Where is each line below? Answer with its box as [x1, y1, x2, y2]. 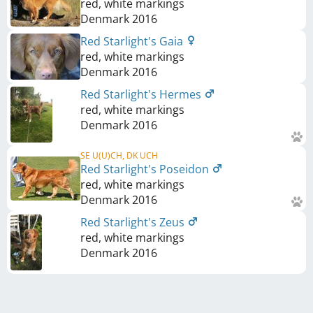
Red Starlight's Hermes [80, 87, 204, 103]
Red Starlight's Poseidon [80, 161, 212, 177]
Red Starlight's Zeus [80, 214, 187, 231]
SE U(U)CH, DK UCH [80, 150, 158, 162]
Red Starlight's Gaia [80, 34, 186, 50]
